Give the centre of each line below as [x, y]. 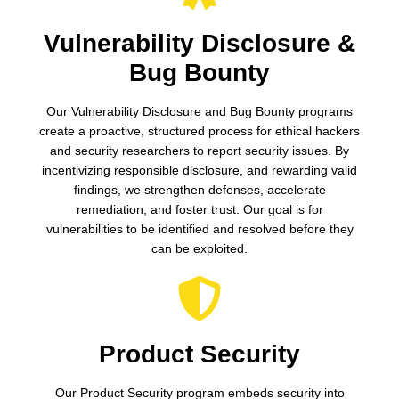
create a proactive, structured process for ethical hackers [199, 131]
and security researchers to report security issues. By [199, 151]
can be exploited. [199, 249]
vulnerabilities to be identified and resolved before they [199, 229]
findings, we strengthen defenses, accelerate [199, 190]
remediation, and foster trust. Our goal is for [199, 210]
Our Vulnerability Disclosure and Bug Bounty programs [199, 112]
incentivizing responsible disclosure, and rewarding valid [199, 171]
